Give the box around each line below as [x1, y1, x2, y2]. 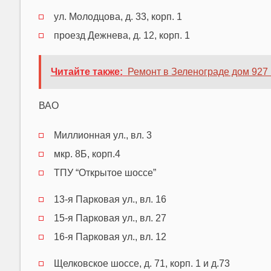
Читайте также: [50, 66, 123, 77]
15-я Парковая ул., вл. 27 [53, 212, 166, 223]
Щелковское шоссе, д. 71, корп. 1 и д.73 [53, 258, 230, 269]
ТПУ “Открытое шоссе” [53, 167, 156, 178]
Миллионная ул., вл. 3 [53, 129, 152, 140]
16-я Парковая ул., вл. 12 [53, 231, 166, 242]
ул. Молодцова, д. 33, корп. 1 [53, 11, 182, 22]
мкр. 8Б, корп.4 [53, 148, 120, 159]
